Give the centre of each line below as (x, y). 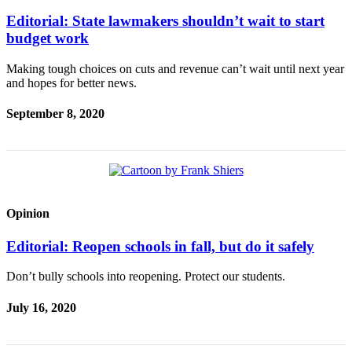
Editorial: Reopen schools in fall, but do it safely (160, 246)
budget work (48, 38)
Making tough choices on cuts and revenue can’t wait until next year (175, 68)
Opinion (28, 214)
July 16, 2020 (41, 307)
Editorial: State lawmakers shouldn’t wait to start (165, 20)
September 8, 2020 (55, 113)
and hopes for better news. (71, 82)
